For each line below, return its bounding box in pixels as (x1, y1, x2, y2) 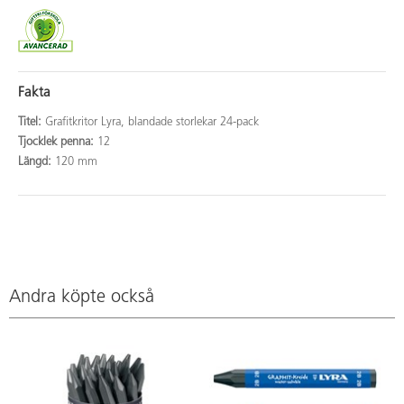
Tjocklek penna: (18, 135, 97, 148)
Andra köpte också (9, 289, 154, 308)
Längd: (18, 155, 55, 168)
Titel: (18, 115, 45, 128)
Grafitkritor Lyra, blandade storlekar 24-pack (45, 115, 259, 128)
